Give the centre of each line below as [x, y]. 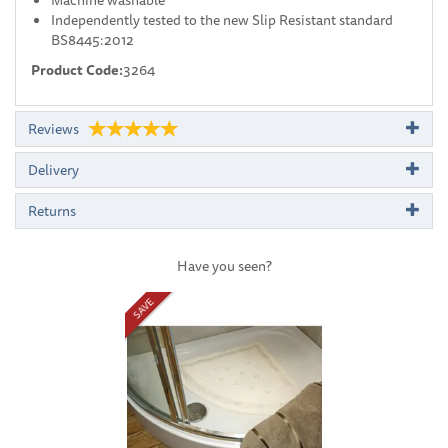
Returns [52, 210]
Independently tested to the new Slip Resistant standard [222, 19]
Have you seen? [224, 265]
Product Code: [77, 69]
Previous [124, 282]
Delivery [53, 169]
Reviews [53, 128]
